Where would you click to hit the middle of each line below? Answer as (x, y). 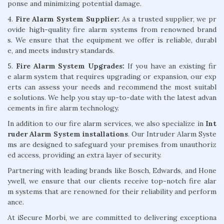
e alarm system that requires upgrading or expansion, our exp (112, 76)
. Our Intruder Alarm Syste (172, 134)
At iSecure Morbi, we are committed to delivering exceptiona (112, 217)
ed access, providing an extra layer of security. (84, 155)
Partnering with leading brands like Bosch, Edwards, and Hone (112, 170)
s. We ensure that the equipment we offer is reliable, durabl (112, 40)
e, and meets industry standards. (61, 50)
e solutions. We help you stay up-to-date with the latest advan (112, 97)
